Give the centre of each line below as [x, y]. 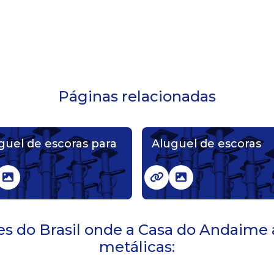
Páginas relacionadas [137, 97]
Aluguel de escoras [206, 144]
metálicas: [137, 247]
